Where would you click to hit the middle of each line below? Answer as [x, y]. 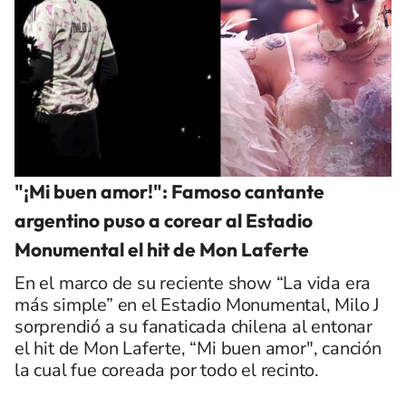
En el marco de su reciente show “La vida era [193, 283]
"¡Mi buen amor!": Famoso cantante [169, 191]
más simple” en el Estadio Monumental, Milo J [197, 304]
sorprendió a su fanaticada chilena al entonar [193, 326]
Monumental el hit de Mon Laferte [162, 249]
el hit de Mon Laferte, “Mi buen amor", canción [198, 348]
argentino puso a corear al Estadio [164, 220]
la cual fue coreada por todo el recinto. [167, 370]
